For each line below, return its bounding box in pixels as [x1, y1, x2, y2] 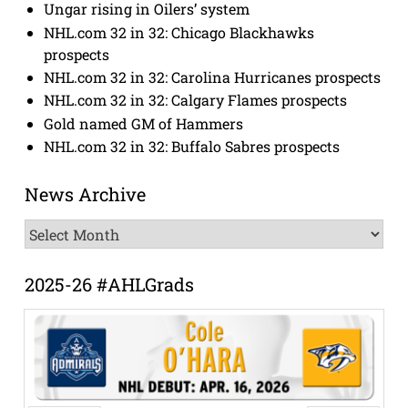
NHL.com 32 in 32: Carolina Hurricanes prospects [44, 66, 382, 87]
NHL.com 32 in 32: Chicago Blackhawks [44, 22, 315, 42]
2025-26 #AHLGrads [24, 272, 194, 297]
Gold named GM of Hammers [44, 113, 244, 133]
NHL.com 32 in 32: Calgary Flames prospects [44, 90, 348, 110]
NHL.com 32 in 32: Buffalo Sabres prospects [44, 136, 341, 156]
